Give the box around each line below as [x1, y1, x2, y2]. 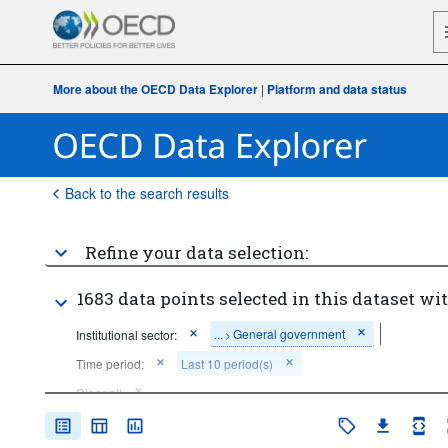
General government [232, 325, 345, 342]
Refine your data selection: [84, 241, 308, 264]
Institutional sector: [75, 325, 177, 343]
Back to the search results [64, 183, 229, 203]
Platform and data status [266, 80, 407, 98]
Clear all [75, 384, 122, 401]
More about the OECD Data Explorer [52, 80, 258, 98]
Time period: [75, 355, 144, 372]
